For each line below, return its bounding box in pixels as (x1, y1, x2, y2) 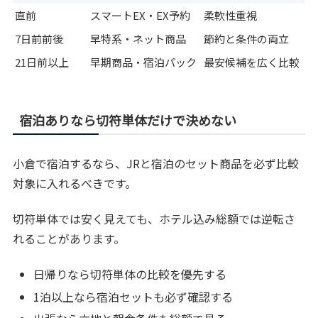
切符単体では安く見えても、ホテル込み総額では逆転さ (13, 210, 296, 228)
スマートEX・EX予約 (90, 7, 191, 23)
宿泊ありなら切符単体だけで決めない (19, 110, 237, 129)
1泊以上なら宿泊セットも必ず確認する (33, 287, 234, 305)
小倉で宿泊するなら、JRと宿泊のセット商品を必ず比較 (13, 154, 300, 172)
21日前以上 (15, 54, 70, 70)
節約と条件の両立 (204, 31, 290, 46)
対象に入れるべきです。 (13, 174, 137, 192)
